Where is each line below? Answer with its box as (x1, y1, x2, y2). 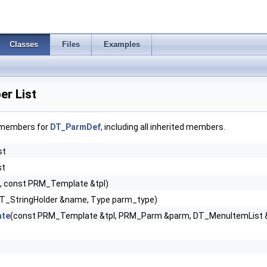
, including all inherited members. (101, 122, 225, 132)
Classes (10, 40, 38, 49)
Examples (104, 40, 140, 49)
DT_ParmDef (50, 122, 101, 132)
